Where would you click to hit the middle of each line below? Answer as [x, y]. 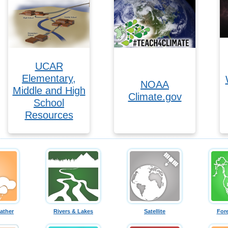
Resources [49, 115]
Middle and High [49, 90]
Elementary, [49, 78]
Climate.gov [155, 96]
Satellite [155, 211]
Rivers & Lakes [73, 211]
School [49, 103]
